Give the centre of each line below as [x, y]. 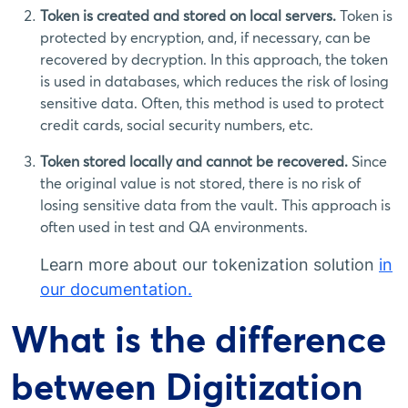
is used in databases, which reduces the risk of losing [214, 81]
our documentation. [116, 289]
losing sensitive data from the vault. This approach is [215, 205]
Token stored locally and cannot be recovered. [196, 161]
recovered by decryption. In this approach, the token [214, 59]
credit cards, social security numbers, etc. [177, 125]
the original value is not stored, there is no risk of [200, 183]
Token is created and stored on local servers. [190, 15]
